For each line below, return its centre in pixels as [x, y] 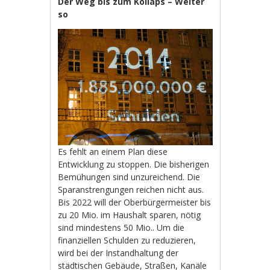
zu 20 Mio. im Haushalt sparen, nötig [130, 215]
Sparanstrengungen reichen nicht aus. [131, 189]
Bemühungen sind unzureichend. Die [129, 177]
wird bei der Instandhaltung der [118, 253]
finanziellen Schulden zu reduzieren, [127, 240]
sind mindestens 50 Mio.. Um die [121, 227]
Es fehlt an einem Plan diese [113, 151]
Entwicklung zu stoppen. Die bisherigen [134, 164]
